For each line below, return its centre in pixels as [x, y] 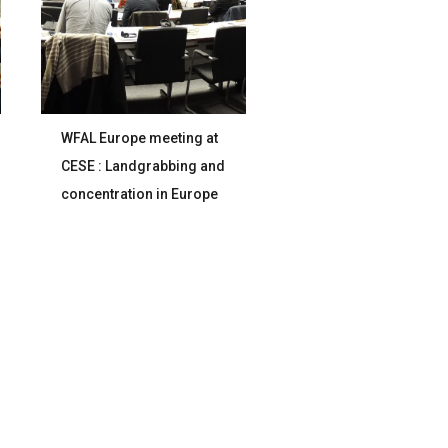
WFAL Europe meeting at [140, 138]
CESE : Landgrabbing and [143, 166]
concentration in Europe [140, 194]
